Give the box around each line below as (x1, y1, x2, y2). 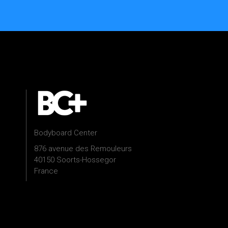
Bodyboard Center (34, 128, 97, 138)
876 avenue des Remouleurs (34, 144, 132, 154)
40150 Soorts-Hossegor (34, 155, 116, 165)
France (34, 166, 58, 176)
